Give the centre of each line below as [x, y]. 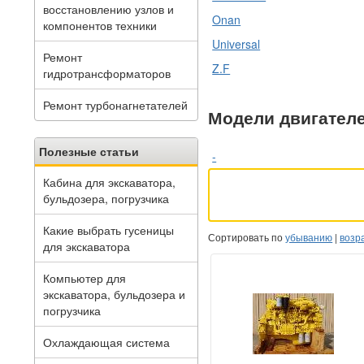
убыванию [309, 236]
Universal [236, 44]
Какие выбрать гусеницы [108, 230]
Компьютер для [84, 278]
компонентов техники [100, 25]
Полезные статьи [89, 151]
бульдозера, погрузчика [106, 198]
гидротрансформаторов [107, 73]
